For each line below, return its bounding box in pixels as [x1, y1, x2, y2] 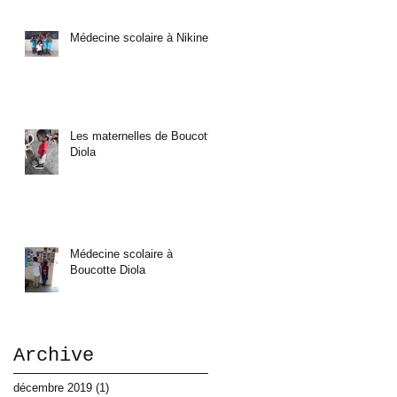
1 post [109, 380, 141, 394]
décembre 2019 [13, 380, 92, 394]
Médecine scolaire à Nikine [70, 30, 208, 44]
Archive [13, 344, 94, 367]
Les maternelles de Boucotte [70, 128, 217, 143]
